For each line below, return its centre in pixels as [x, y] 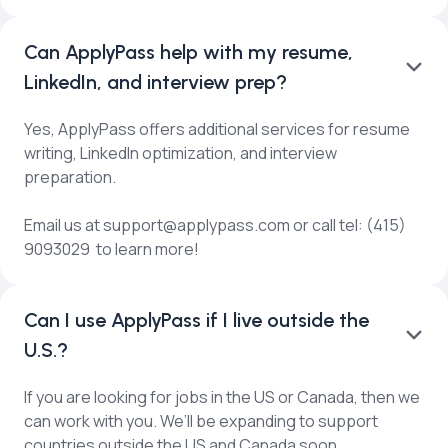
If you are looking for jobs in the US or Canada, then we [222, 396]
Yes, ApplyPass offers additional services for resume [217, 128]
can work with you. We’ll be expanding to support [201, 420]
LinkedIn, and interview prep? [155, 81]
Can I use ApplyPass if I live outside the [196, 319]
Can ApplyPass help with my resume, [188, 51]
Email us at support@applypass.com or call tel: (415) [215, 224]
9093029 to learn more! [111, 248]
